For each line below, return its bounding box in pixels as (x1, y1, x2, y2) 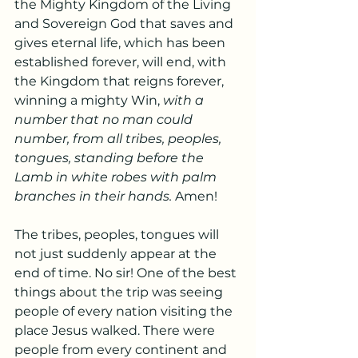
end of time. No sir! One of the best (14, 265, 240, 280)
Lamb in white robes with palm (14, 169, 220, 185)
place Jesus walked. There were (14, 323, 218, 338)
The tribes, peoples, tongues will (14, 227, 222, 242)
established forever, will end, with (14, 54, 229, 70)
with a (163, 93, 207, 108)
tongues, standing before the (14, 150, 207, 165)
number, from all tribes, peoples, (14, 131, 225, 146)
